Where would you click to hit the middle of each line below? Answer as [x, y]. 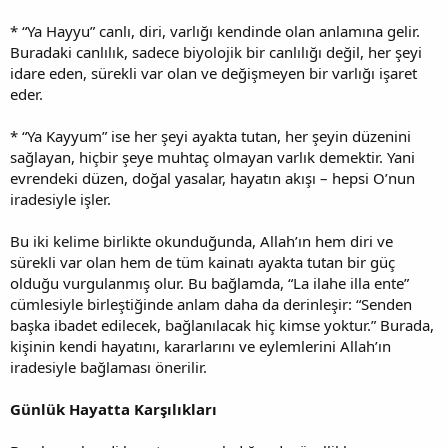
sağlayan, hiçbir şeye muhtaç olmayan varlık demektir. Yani [212, 156]
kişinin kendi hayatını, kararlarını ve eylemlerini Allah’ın [200, 345]
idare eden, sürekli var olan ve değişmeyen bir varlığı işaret [213, 72]
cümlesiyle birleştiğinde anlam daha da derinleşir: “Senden [211, 303]
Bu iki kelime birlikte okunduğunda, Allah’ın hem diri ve [201, 240]
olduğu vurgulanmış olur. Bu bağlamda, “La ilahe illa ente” [209, 282]
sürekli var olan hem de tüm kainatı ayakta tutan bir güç [202, 261]
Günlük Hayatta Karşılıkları [113, 408]
